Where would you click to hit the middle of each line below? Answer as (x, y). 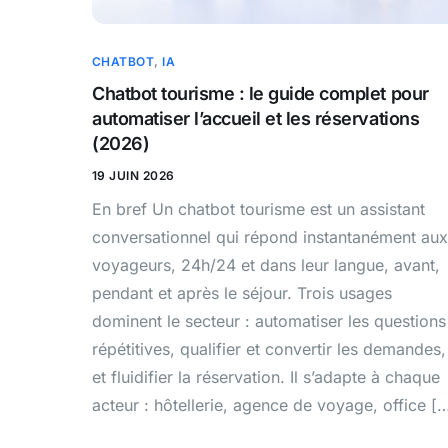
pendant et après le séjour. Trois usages (242, 293)
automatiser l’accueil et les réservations (256, 119)
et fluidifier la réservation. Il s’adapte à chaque (266, 377)
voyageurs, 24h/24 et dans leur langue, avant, (266, 265)
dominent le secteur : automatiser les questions (269, 321)
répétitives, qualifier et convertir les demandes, (269, 349)
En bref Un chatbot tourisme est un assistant (258, 209)
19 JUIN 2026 (133, 176)
